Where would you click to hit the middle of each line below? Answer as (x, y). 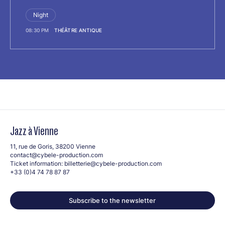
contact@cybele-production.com (57, 155)
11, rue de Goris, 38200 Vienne (53, 146)
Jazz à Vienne (34, 131)
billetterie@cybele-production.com (113, 163)
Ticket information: (37, 163)
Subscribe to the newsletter (113, 200)
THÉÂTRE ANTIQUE (78, 30)
